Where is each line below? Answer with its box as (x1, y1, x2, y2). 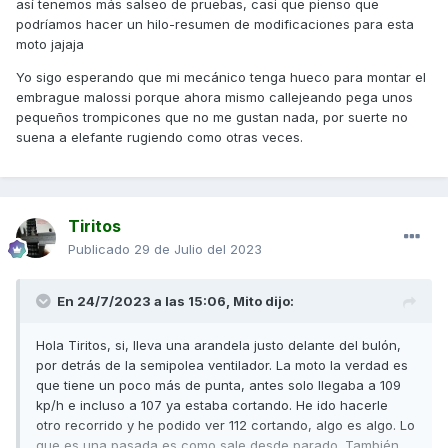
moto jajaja (16, 36, 84, 53)
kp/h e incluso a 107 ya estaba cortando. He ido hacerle (36, 397, 388, 414)
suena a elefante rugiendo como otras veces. (16, 129, 303, 146)
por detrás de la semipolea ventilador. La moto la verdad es (36, 357, 408, 374)
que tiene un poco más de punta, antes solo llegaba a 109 (36, 377, 401, 394)
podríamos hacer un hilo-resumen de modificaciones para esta (16, 16, 414, 33)
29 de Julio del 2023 (134, 241, 262, 258)
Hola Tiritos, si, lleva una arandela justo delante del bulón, (36, 337, 401, 354)
